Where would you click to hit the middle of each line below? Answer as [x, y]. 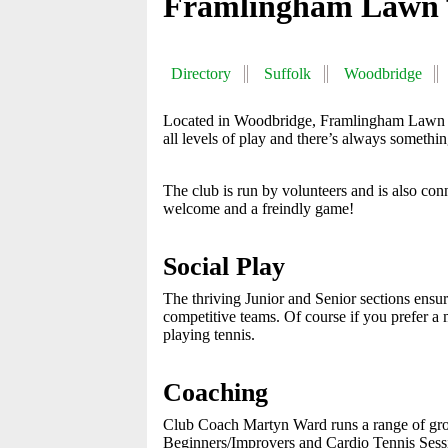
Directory [201, 73]
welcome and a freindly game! [258, 208]
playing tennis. [209, 334]
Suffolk [287, 73]
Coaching [215, 392]
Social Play [224, 266]
